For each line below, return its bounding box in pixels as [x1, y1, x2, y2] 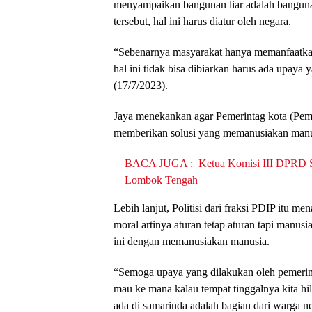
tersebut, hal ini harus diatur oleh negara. [114, 15, 291, 27]
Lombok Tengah [125, 173, 198, 186]
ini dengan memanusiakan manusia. [114, 235, 270, 247]
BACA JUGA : [125, 157, 193, 169]
